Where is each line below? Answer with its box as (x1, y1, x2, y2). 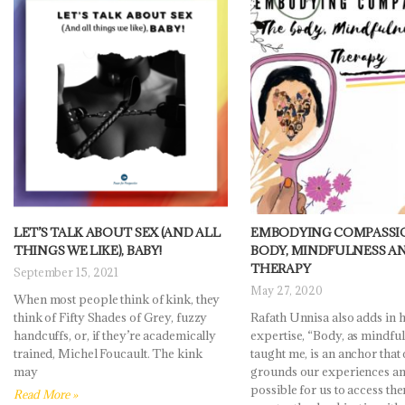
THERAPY (250, 260, 311, 278)
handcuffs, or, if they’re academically (14, 327, 217, 344)
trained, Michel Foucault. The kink (14, 345, 202, 363)
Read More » (14, 387, 78, 402)
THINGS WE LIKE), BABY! (14, 242, 162, 259)
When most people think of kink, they (14, 291, 221, 308)
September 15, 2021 (14, 265, 119, 280)
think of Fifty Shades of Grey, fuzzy (14, 309, 208, 326)
